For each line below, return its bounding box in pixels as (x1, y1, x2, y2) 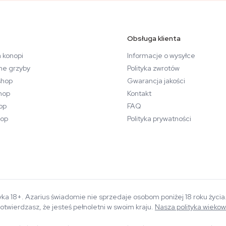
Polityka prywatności (127, 114, 191, 123)
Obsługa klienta (127, 34, 181, 43)
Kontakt (127, 89, 151, 98)
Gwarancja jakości (127, 76, 185, 85)
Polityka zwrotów (127, 64, 180, 73)
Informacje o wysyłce (127, 51, 195, 60)
